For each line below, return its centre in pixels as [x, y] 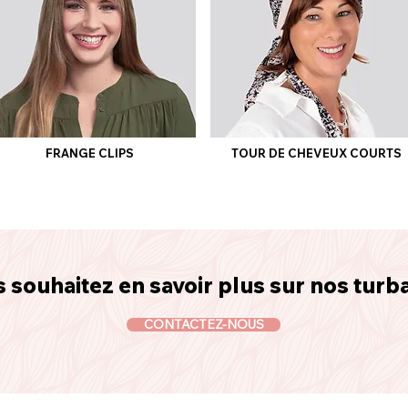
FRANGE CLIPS [90, 153]
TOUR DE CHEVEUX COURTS [316, 153]
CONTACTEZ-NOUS [204, 324]
